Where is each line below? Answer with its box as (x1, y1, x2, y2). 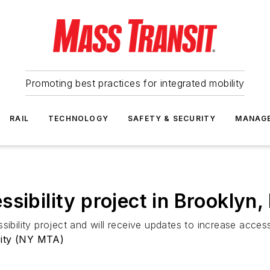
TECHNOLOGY (48, 114, 108, 123)
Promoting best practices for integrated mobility (25, 77, 245, 89)
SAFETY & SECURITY (128, 114, 216, 123)
